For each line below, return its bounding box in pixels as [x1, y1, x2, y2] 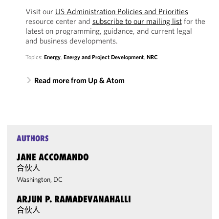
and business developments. [25, 36, 118, 45]
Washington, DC [17, 175, 63, 184]
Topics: [25, 53, 44, 61]
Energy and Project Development [63, 53, 144, 61]
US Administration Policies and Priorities [55, 6, 188, 16]
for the [181, 16, 205, 26]
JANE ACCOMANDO [17, 152, 89, 162]
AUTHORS [17, 133, 49, 143]
